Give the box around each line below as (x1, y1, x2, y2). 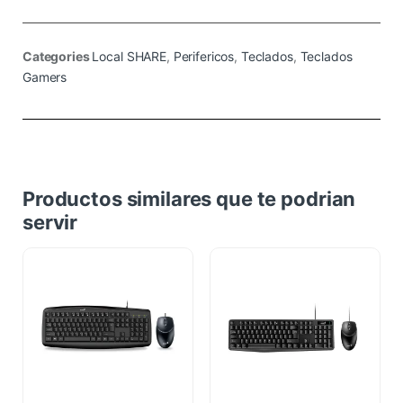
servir (22, 210, 78, 234)
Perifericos (173, 48, 235, 64)
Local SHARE (92, 48, 166, 64)
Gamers (22, 68, 67, 85)
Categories (22, 48, 90, 64)
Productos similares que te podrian (22, 186, 356, 210)
